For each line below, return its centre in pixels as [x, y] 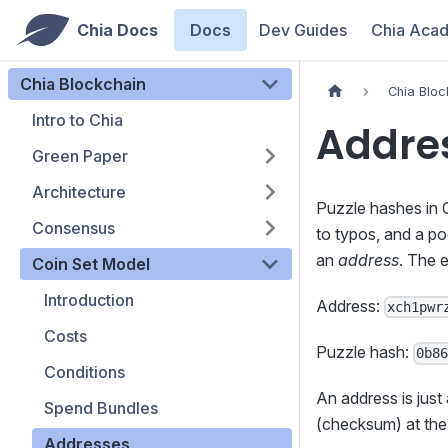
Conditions [84, 372]
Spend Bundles [101, 408]
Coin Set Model [91, 264]
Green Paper [80, 156]
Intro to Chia [77, 120]
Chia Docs [117, 30]
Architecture [79, 192]
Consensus [73, 228]
